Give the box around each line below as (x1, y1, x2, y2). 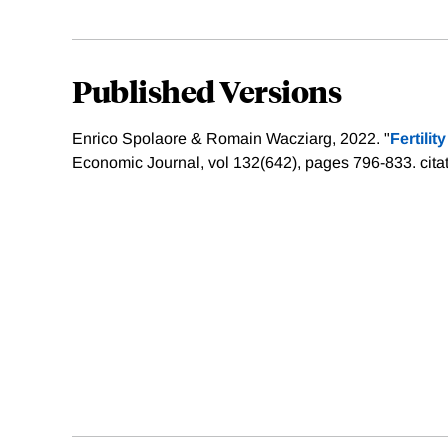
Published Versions (72, 71, 341, 111)
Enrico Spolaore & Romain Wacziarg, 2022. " (72, 130, 390, 148)
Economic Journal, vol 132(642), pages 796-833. (72, 154, 420, 172)
